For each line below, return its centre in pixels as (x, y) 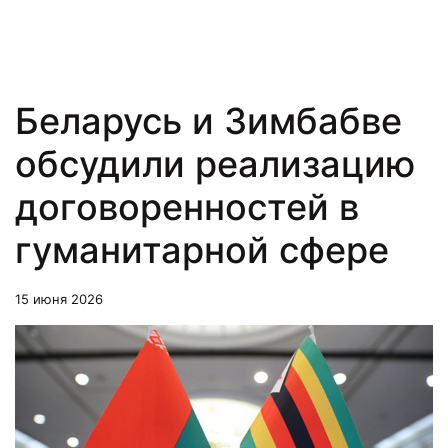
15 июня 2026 (59, 299)
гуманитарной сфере (202, 250)
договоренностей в (187, 207)
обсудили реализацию (215, 164)
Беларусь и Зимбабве (208, 121)
